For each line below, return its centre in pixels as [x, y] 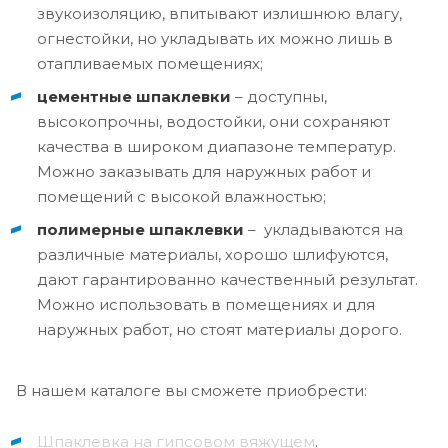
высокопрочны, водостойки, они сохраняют [213, 121]
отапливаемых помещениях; [150, 63]
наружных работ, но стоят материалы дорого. [219, 329]
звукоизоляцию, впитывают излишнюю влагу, [219, 13]
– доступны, [279, 96]
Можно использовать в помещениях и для [206, 304]
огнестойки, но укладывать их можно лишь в [215, 38]
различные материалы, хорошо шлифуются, [212, 254]
